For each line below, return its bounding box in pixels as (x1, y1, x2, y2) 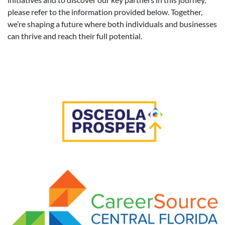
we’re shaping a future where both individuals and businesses (8, 19, 217, 29)
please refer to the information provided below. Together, (8, 7, 202, 17)
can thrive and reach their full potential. (8, 31, 142, 41)
